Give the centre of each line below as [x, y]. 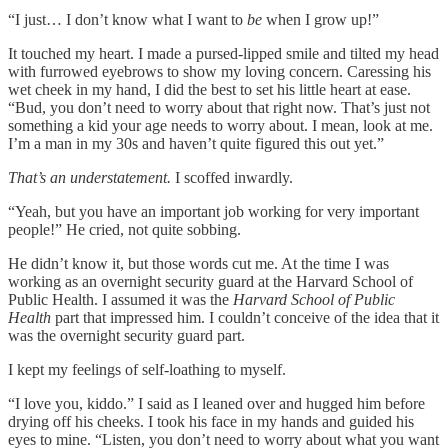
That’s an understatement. [91, 177]
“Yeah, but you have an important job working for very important [213, 211]
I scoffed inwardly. [234, 177]
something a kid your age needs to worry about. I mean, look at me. [220, 125]
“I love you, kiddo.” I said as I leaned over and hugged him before [216, 403]
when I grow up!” [320, 19]
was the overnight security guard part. [126, 335]
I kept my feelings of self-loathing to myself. [147, 369]
